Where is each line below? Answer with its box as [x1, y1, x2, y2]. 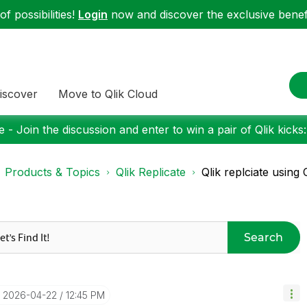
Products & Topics [5, 165, 100, 179]
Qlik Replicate [116, 165, 186, 179]
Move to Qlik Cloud [58, 86, 158, 101]
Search [244, 230, 284, 244]
